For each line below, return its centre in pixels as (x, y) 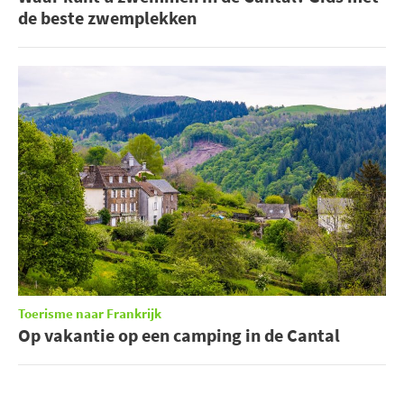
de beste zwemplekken (107, 18)
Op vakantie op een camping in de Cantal (179, 335)
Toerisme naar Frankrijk (90, 315)
